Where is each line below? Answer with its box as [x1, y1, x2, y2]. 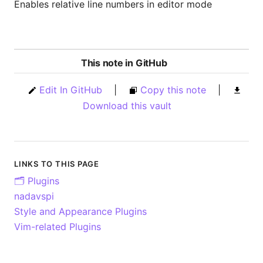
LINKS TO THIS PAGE [14, 159, 100, 168]
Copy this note [140, 83, 206, 96]
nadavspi [14, 190, 54, 202]
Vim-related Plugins [14, 220, 101, 232]
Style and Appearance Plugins [14, 205, 147, 217]
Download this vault [83, 99, 171, 112]
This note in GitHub [80, 56, 167, 69]
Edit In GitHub [39, 83, 102, 96]
